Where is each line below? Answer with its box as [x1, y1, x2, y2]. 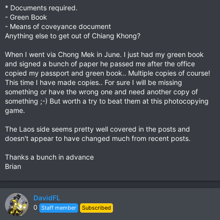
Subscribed [82, 204, 111, 211]
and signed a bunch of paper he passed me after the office [5, 59, 195, 68]
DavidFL [33, 193, 60, 202]
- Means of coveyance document [5, 22, 111, 30]
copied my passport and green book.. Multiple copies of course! [5, 69, 210, 77]
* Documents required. [5, 3, 78, 12]
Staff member [41, 204, 76, 211]
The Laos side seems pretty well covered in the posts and [5, 125, 190, 133]
